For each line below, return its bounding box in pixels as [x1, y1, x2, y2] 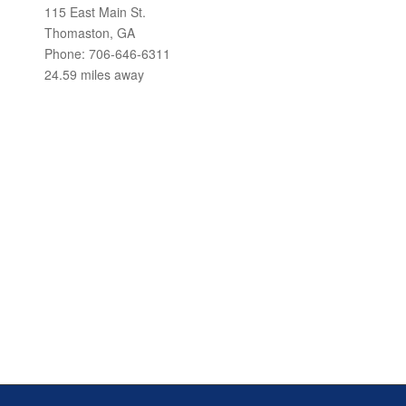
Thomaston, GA [44, 24, 135, 42]
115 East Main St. [44, 3, 146, 21]
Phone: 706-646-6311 [44, 44, 170, 63]
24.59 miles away [44, 65, 144, 83]
